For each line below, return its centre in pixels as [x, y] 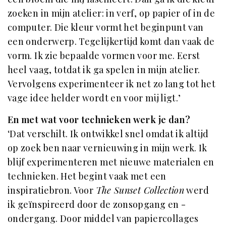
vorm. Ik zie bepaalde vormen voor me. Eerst [104, 56]
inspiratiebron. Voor [52, 190]
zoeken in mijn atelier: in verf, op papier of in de [111, 13]
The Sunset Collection [140, 190]
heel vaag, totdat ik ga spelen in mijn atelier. [104, 70]
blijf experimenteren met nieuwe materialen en [111, 162]
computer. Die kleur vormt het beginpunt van [106, 27]
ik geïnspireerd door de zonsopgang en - [97, 205]
